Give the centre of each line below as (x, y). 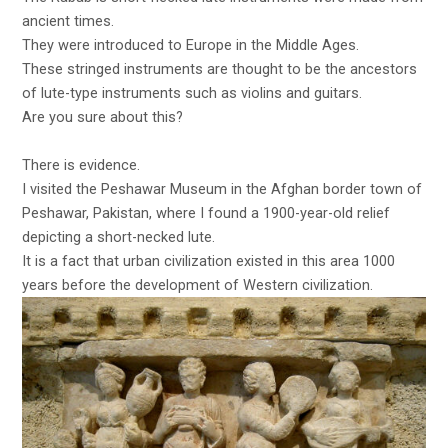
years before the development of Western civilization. (198, 285)
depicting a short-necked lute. (119, 237)
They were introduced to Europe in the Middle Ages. (191, 45)
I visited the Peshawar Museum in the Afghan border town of (222, 189)
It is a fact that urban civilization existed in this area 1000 (209, 261)
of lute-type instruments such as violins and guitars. (192, 93)
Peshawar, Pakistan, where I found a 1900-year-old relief (206, 213)
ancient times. (68, 21)
